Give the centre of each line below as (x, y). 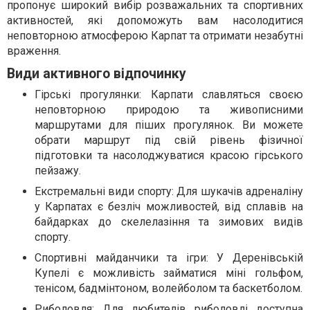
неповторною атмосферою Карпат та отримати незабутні (155, 36)
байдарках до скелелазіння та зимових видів (169, 222)
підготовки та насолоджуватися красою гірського (169, 155)
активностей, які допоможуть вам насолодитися (155, 20)
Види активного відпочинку (97, 74)
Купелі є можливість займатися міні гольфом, (169, 273)
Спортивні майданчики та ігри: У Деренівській (169, 258)
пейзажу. (58, 171)
